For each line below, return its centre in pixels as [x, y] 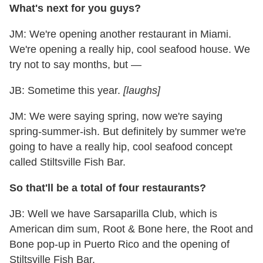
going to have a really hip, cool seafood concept [121, 147]
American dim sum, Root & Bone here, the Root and [131, 229]
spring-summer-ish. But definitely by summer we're [128, 132]
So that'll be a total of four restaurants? [108, 188]
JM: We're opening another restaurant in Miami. [120, 34]
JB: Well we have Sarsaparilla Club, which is [113, 214]
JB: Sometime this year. [66, 91]
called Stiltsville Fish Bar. [68, 162]
